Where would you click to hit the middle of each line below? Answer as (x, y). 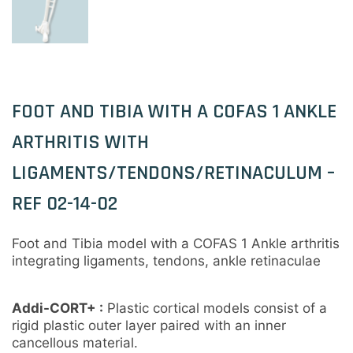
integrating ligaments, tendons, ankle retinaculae (166, 261)
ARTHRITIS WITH (80, 143)
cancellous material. (75, 343)
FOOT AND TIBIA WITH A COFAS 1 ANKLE (174, 112)
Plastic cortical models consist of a (217, 308)
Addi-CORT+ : (58, 308)
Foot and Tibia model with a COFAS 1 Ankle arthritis (176, 244)
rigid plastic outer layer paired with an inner (149, 326)
